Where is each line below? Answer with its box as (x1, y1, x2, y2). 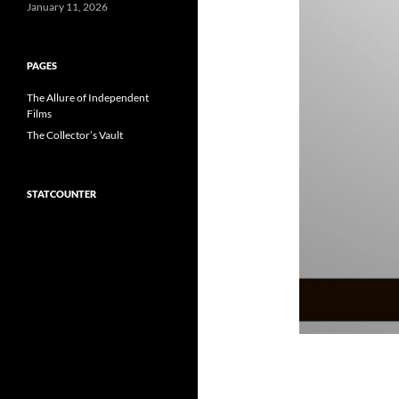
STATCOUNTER (27, 188, 96, 199)
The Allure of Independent (27, 91, 149, 104)
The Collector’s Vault (27, 128, 123, 142)
